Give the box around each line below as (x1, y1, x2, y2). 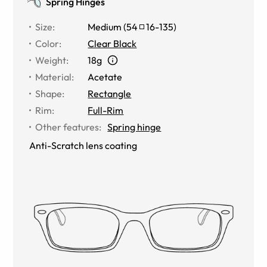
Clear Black (88, 37, 137, 49)
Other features (35, 120, 100, 133)
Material (35, 70, 72, 83)
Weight (35, 54, 67, 66)
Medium (88, 20, 122, 33)
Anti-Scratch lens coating (29, 139, 138, 151)
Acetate (88, 70, 123, 83)
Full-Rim (88, 104, 124, 116)
